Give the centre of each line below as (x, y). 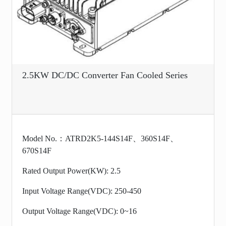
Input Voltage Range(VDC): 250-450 (82, 191)
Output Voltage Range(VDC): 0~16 (79, 211)
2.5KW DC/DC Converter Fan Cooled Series (105, 75)
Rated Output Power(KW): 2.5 (71, 171)
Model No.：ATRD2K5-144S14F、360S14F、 (100, 138)
